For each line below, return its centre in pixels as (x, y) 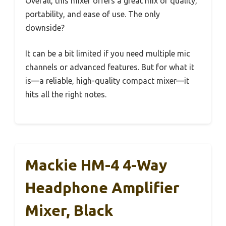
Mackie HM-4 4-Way (96, 165)
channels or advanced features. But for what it (110, 67)
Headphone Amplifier (102, 188)
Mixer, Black (69, 211)
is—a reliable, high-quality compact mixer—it (107, 81)
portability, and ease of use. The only (93, 14)
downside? (45, 28)
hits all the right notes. (66, 95)
